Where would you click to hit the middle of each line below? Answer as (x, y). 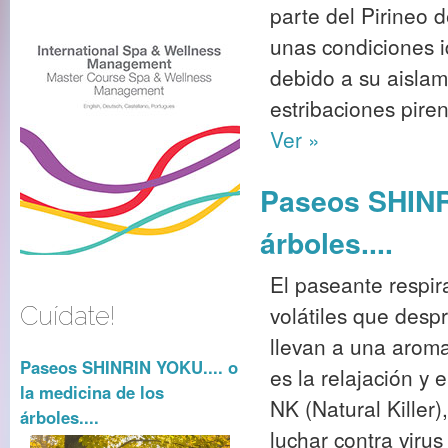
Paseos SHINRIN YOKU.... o (129, 367)
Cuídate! (68, 316)
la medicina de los (92, 392)
